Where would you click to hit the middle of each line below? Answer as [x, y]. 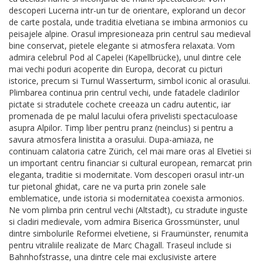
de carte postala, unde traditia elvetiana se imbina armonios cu [128, 22]
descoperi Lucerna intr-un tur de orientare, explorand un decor [127, 11]
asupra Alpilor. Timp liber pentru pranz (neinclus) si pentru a [121, 128]
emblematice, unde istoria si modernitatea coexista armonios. [127, 198]
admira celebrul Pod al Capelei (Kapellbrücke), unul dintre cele [125, 58]
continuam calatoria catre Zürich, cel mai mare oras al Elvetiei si [130, 151]
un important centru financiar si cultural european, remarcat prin [130, 163]
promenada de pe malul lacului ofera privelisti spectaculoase [123, 116]
